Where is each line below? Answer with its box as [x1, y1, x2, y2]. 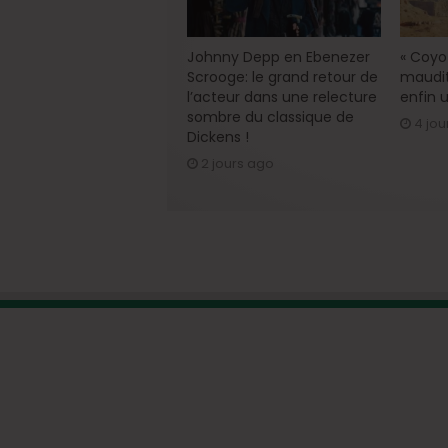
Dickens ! [187, 126, 249, 147]
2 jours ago [201, 153, 274, 173]
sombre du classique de [187, 106, 354, 127]
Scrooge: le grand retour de [187, 66, 378, 87]
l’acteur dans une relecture [187, 86, 377, 107]
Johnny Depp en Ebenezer [187, 46, 370, 67]
